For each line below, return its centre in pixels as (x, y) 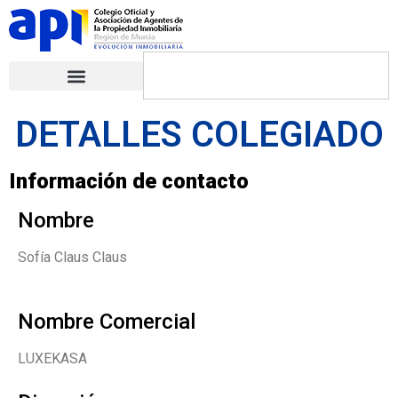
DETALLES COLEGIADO (199, 135)
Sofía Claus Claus (72, 257)
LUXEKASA (52, 359)
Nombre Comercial (107, 322)
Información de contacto (129, 181)
